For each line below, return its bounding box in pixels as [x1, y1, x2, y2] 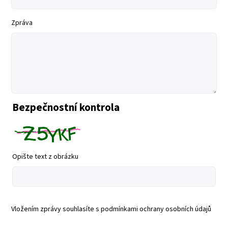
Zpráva [11, 18, 33, 28]
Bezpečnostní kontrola [12, 100, 120, 116]
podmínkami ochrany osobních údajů [101, 204, 211, 215]
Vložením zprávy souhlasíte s [11, 204, 101, 215]
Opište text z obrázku [12, 151, 78, 162]
